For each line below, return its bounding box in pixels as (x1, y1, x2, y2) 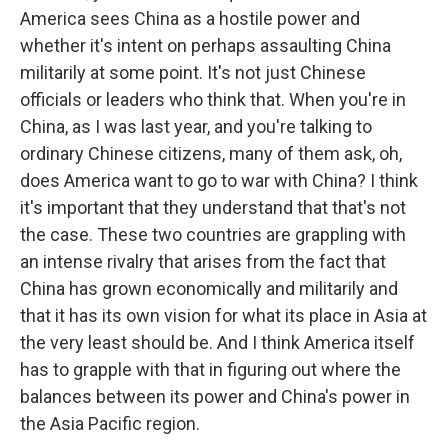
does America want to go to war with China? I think (20, 170, 418, 191)
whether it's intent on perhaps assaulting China (20, 35, 391, 56)
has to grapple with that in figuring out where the (20, 359, 401, 380)
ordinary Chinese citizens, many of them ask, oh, (20, 143, 402, 164)
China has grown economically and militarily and (20, 278, 398, 299)
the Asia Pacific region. (20, 413, 200, 434)
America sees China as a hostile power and (20, 8, 360, 29)
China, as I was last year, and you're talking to (20, 116, 372, 137)
